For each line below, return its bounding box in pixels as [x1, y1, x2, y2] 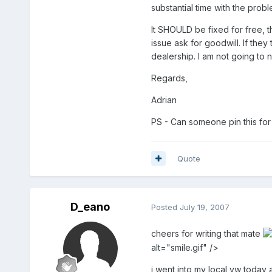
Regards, [151, 72, 188, 83]
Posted [151, 202, 180, 212]
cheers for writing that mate [151, 228, 263, 239]
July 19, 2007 [179, 202, 229, 212]
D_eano [70, 200, 110, 213]
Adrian [151, 94, 177, 105]
